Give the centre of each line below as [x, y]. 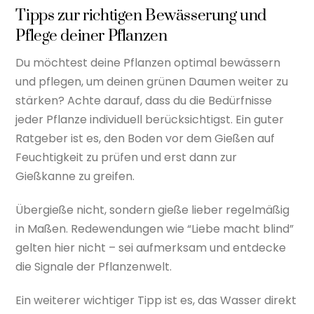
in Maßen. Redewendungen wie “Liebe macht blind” [155, 229]
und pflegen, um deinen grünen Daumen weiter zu [152, 82]
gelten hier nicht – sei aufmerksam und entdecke [151, 248]
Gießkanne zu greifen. [75, 177]
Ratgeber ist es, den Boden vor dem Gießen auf [145, 139]
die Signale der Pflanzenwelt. [94, 267]
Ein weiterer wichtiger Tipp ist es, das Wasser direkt [156, 300]
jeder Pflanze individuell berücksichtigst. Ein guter [150, 120]
